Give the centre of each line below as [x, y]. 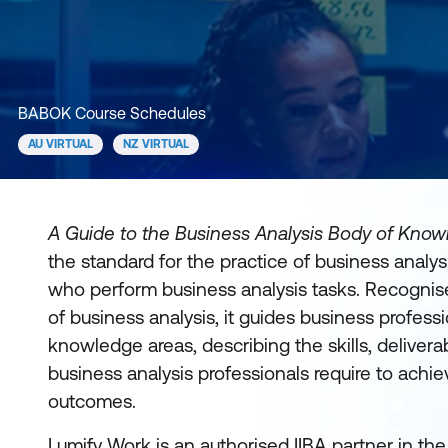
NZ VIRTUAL [156, 144]
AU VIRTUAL [60, 144]
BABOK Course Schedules [112, 113]
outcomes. [92, 401]
